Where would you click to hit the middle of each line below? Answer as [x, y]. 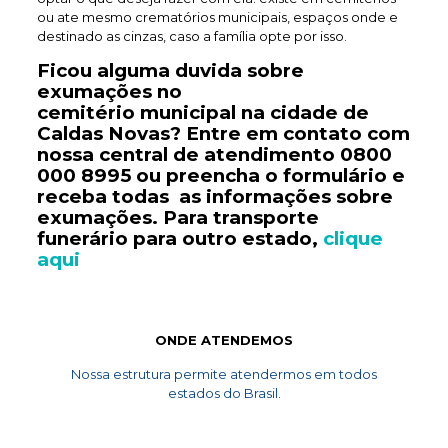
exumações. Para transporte [177, 217]
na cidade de [302, 112]
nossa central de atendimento [188, 154]
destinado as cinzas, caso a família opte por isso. [191, 36]
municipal [187, 112]
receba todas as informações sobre [214, 196]
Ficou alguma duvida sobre [170, 70]
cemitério [85, 112]
